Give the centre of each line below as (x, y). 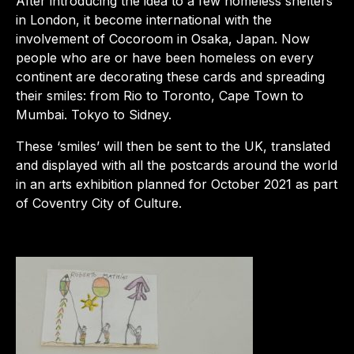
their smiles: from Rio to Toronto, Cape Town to (160, 95)
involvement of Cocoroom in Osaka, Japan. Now (163, 38)
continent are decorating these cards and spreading (170, 76)
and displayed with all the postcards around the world (177, 165)
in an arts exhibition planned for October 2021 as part (177, 184)
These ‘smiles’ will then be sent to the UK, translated (173, 146)
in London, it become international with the (144, 19)
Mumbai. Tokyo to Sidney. (94, 114)
